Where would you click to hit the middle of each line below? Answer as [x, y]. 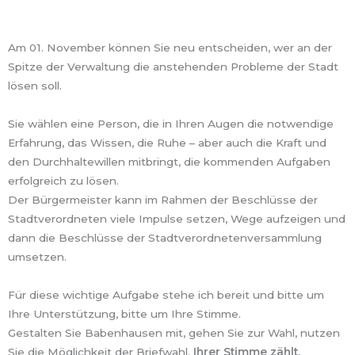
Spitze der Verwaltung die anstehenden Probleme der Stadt [173, 67]
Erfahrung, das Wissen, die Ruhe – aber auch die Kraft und [167, 143]
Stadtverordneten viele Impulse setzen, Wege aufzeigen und [177, 219]
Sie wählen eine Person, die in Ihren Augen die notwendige [171, 124]
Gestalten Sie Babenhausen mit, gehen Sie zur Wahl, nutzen [174, 333]
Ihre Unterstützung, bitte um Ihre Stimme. [124, 314]
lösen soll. [36, 86]
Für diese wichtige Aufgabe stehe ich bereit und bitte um [166, 295]
